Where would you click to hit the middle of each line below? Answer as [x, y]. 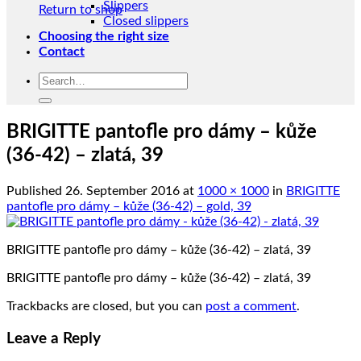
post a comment [251, 306]
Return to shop [81, 10]
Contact [62, 52]
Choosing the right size [104, 36]
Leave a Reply [54, 338]
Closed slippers [146, 21]
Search [57, 79]
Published [36, 191]
